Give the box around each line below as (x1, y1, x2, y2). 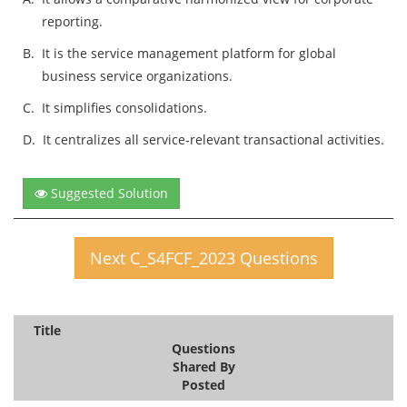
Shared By (172, 357, 235, 375)
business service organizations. (42, 66, 233, 84)
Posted (182, 375, 225, 393)
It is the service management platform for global (42, 44, 336, 62)
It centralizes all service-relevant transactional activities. (43, 130, 384, 148)
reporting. (42, 12, 103, 30)
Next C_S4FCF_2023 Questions (89, 246, 318, 269)
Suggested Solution (47, 184, 168, 202)
